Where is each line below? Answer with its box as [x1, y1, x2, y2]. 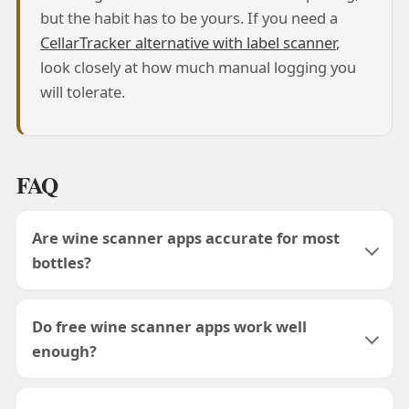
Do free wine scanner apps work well [32, 316, 308, 338]
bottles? [32, 252, 92, 274]
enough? [32, 341, 98, 362]
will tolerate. [39, 80, 125, 102]
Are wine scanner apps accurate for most [32, 227, 341, 249]
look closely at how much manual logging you [39, 56, 356, 78]
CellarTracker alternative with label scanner [39, 31, 336, 53]
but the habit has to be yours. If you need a [39, 6, 338, 28]
